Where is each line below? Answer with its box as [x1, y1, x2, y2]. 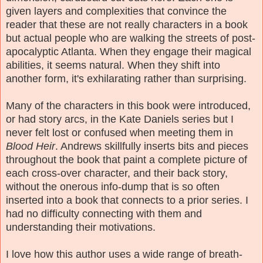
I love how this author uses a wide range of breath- [6, 248, 242, 260]
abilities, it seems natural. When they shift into [6, 59, 220, 71]
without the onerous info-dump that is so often [6, 180, 220, 193]
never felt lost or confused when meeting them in [6, 126, 233, 139]
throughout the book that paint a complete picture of [6, 153, 247, 166]
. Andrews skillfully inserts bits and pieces [55, 140, 248, 152]
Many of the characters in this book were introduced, [6, 99, 251, 112]
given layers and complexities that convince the [6, 5, 227, 17]
